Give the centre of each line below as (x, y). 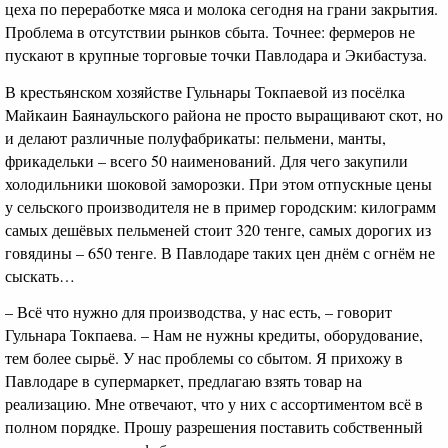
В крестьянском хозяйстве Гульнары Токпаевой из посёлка (205, 91)
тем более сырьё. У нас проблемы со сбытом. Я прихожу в (204, 358)
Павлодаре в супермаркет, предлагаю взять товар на (183, 381)
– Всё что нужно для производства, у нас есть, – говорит (198, 312)
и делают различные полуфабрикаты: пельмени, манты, (195, 137)
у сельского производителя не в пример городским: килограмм (220, 206)
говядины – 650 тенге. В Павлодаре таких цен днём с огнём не (220, 252)
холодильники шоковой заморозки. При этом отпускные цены (218, 183)
